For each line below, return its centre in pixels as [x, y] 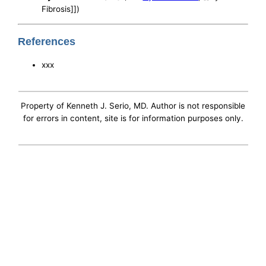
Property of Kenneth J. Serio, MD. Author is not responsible [133, 106]
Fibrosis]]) [61, 9]
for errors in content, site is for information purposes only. [133, 118]
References [47, 42]
